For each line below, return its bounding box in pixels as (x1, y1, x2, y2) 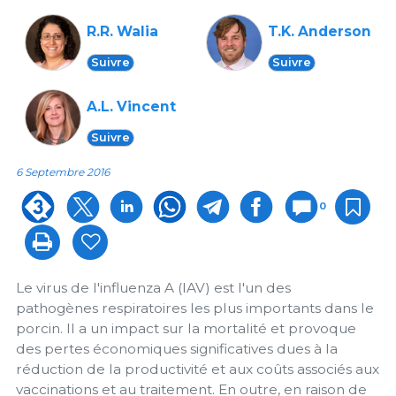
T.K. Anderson (268, 23, 371, 41)
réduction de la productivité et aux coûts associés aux (16, 361, 379, 378)
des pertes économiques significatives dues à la (16, 340, 338, 358)
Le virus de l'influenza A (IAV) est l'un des (16, 279, 291, 297)
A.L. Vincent (87, 98, 176, 116)
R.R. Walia (87, 23, 158, 41)
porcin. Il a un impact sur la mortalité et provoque (16, 320, 356, 338)
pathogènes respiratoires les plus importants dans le (16, 300, 374, 317)
